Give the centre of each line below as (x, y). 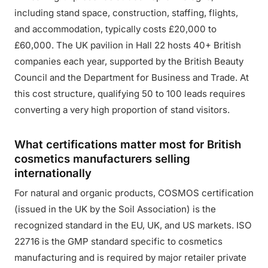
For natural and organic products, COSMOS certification (134, 193)
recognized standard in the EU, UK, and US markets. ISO (133, 225)
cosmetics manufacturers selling (102, 159)
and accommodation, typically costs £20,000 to (115, 29)
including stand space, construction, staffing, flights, (126, 13)
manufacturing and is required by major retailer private (130, 258)
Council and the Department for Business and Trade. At (132, 77)
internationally (53, 173)
